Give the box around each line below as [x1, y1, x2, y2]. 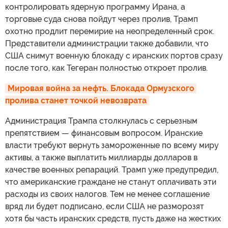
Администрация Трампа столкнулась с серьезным [5, 116, 197, 126]
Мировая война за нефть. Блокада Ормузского [8, 83, 194, 94]
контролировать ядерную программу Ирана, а [5, 2, 185, 12]
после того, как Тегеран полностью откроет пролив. [5, 63, 208, 73]
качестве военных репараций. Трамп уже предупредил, [5, 165, 218, 175]
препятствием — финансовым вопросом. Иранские [5, 128, 203, 138]
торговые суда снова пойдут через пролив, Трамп [5, 14, 198, 24]
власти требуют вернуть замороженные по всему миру [5, 140, 219, 151]
